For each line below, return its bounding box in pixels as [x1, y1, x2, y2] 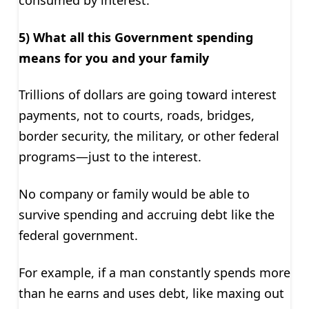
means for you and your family [18, 49, 209, 66]
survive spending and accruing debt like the [18, 206, 275, 223]
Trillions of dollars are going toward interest [18, 86, 277, 103]
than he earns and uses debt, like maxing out [18, 284, 284, 301]
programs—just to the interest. [18, 148, 201, 166]
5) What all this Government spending [18, 28, 253, 46]
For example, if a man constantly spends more [18, 263, 290, 281]
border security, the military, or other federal [18, 128, 279, 145]
